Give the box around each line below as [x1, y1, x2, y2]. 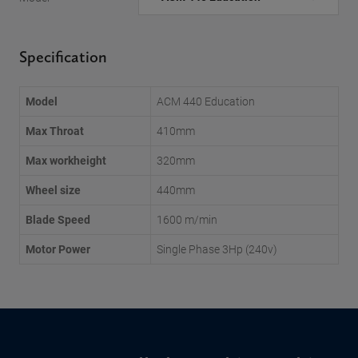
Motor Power [26, 241, 90, 257]
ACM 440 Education [157, 93, 255, 109]
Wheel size [26, 182, 81, 197]
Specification [19, 47, 107, 66]
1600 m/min [157, 212, 217, 227]
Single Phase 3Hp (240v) [157, 241, 277, 257]
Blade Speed [26, 212, 90, 227]
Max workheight [26, 153, 106, 168]
